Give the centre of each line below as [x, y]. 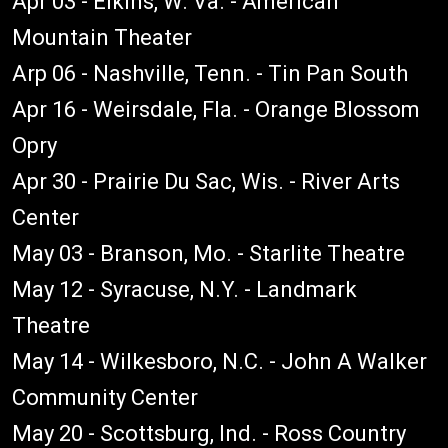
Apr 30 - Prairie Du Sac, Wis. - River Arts [206, 181]
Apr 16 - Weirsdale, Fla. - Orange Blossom [216, 109]
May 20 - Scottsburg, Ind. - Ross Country [209, 433]
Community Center [105, 397]
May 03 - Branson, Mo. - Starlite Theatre [208, 253]
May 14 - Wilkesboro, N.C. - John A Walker [219, 361]
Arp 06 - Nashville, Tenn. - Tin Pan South [210, 73]
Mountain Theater [102, 37]
